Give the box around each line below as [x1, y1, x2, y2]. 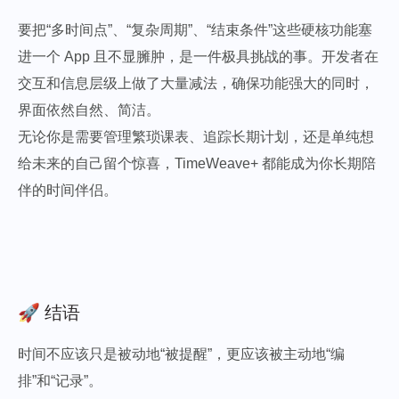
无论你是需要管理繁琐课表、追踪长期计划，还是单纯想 [18, 128, 374, 144]
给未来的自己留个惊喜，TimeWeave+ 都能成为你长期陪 [18, 155, 376, 171]
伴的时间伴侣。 [18, 182, 118, 198]
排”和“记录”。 [18, 372, 102, 388]
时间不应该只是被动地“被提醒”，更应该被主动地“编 [18, 346, 345, 362]
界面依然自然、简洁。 [18, 102, 160, 118]
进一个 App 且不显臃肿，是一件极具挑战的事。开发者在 [18, 48, 379, 64]
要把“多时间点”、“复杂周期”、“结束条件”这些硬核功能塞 [18, 21, 372, 37]
